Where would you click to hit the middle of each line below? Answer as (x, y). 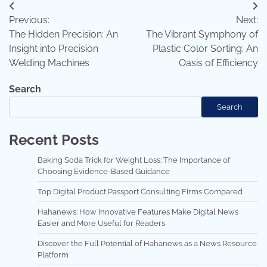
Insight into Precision (54, 49)
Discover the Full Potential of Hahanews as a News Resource (147, 243)
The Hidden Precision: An (63, 34)
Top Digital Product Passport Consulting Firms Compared (140, 192)
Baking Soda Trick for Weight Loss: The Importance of (134, 160)
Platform (53, 255)
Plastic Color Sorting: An (205, 49)
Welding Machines (49, 63)
